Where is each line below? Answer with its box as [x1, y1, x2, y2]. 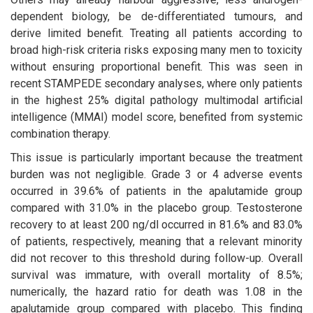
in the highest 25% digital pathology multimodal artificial [10, 93, 303, 107]
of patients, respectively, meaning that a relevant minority [10, 234, 303, 248]
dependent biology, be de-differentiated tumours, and [10, 9, 303, 23]
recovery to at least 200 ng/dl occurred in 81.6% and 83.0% [10, 217, 303, 231]
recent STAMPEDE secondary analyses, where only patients [10, 76, 303, 90]
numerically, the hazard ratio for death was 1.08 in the [10, 284, 303, 298]
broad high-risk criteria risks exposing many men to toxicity [10, 43, 303, 57]
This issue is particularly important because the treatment [10, 150, 303, 164]
